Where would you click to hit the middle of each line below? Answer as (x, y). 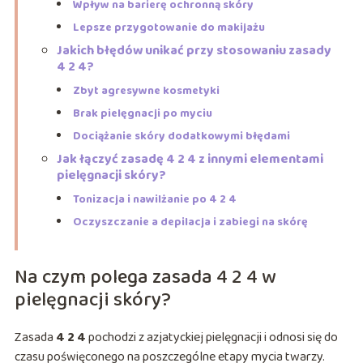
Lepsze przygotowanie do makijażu (169, 28)
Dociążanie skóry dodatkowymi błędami (181, 137)
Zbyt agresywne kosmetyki (146, 91)
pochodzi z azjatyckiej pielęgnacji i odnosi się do (211, 338)
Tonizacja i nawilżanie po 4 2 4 (154, 200)
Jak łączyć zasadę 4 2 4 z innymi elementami (190, 160)
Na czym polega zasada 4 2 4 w (145, 278)
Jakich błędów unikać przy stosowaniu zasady (194, 51)
